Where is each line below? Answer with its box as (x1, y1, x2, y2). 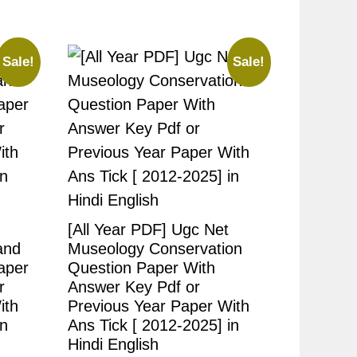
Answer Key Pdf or (67, 277, 200, 296)
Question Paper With (67, 258, 215, 277)
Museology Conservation (67, 239, 242, 257)
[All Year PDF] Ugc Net (67, 220, 229, 238)
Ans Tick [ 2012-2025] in (67, 316, 239, 334)
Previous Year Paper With (67, 296, 249, 315)
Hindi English (67, 335, 159, 353)
